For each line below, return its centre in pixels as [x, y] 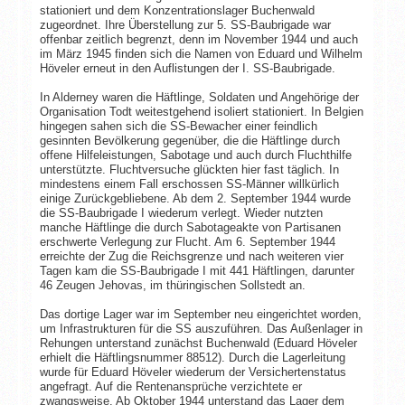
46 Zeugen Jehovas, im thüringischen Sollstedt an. [172, 285]
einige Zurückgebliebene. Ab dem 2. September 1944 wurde [195, 198]
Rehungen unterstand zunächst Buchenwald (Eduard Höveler [198, 343]
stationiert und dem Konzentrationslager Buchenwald [177, 10]
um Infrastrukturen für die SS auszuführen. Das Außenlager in [201, 328]
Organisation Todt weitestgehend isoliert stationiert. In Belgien [201, 111]
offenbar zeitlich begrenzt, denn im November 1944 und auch [198, 39]
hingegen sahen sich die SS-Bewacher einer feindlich [178, 126]
